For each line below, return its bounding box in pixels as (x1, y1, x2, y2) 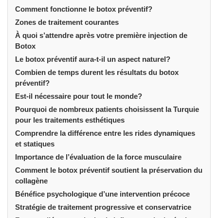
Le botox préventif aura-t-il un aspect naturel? (15, 54, 170, 63)
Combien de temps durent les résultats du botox (15, 68, 179, 76)
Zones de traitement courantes (15, 18, 119, 26)
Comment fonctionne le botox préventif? (15, 4, 152, 13)
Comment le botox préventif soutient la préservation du (15, 165, 202, 174)
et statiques (15, 139, 54, 148)
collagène (15, 176, 48, 185)
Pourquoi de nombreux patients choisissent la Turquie (15, 105, 199, 113)
